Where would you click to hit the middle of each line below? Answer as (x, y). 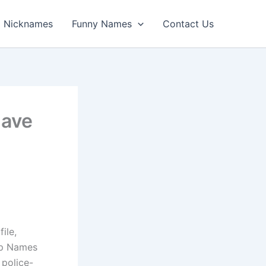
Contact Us (188, 24)
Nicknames (28, 24)
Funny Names (102, 24)
